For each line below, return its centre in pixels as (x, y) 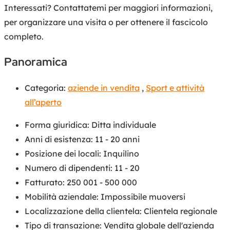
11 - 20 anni (117, 139)
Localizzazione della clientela (82, 211)
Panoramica (36, 62)
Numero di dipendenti (68, 168)
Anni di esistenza (58, 139)
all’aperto (43, 102)
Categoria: (45, 88)
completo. (24, 36)
